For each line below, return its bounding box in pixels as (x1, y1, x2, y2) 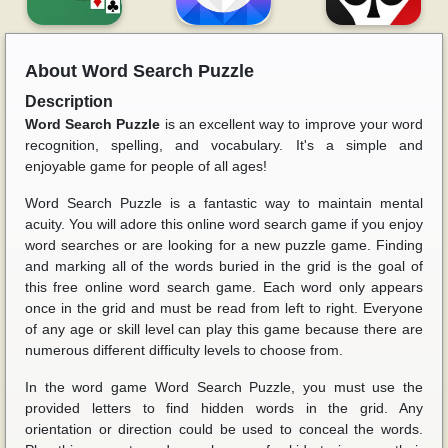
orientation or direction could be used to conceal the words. (25, 421, 423, 437)
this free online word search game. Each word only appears (25, 279, 423, 295)
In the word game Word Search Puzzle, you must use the (25, 379, 423, 395)
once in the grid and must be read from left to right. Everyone (25, 300, 423, 316)
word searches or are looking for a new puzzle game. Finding (25, 237, 423, 253)
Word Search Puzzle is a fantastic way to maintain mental (25, 195, 423, 211)
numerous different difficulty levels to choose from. (25, 342, 343, 358)
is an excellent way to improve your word (160, 116, 424, 132)
